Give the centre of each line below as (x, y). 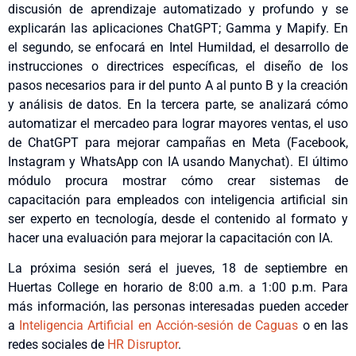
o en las (323, 326)
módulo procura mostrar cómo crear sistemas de (178, 180)
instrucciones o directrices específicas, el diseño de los (178, 66)
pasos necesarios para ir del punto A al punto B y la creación (178, 85)
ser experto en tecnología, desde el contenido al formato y (178, 219)
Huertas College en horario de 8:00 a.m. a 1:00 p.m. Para (178, 288)
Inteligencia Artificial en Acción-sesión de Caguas (159, 326)
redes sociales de (58, 345)
